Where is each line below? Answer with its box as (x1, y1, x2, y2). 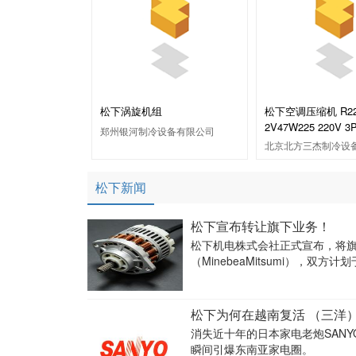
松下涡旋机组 (100, 103, 162, 118)
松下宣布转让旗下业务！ (191, 217, 331, 235)
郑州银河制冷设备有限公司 (100, 124, 215, 137)
